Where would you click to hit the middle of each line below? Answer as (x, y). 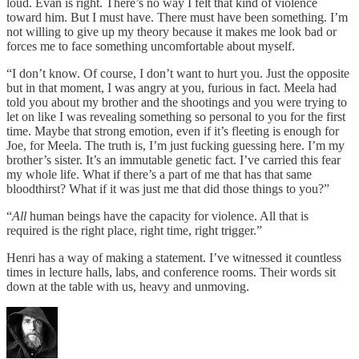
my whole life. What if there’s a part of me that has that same (159, 175)
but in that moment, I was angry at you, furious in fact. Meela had (171, 88)
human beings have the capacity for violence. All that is (167, 216)
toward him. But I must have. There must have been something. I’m (177, 18)
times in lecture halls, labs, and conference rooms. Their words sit (171, 272)
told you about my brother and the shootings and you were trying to (177, 103)
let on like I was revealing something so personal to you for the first (176, 117)
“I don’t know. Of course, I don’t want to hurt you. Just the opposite (178, 74)
